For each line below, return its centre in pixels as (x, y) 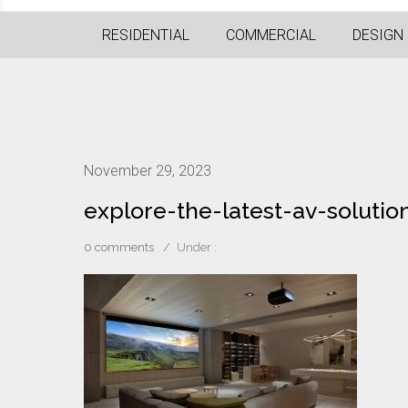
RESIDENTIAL (146, 35)
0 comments (119, 247)
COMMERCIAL (271, 35)
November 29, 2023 (148, 171)
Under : (197, 247)
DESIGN (378, 35)
